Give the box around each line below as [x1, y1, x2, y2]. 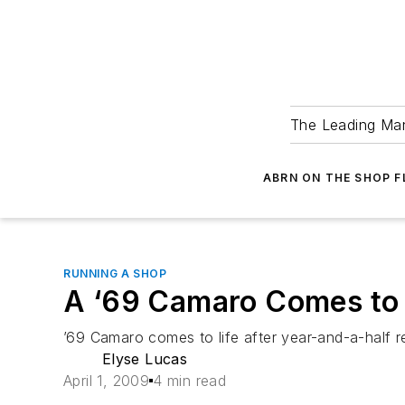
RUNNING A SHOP [63, 267, 167, 280]
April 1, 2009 [63, 372, 150, 390]
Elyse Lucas [101, 350, 188, 368]
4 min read [153, 372, 227, 390]
